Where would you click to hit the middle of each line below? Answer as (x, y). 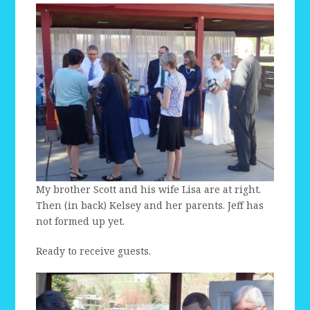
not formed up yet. (81, 221)
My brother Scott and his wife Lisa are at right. (149, 190)
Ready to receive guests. (94, 251)
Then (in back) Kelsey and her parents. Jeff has (150, 206)
